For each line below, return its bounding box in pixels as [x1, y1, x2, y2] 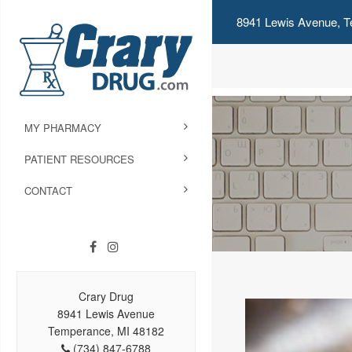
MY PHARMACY [24, 120, 101, 136]
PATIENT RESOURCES [24, 152, 134, 167]
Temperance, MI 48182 [48, 323, 164, 339]
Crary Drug [79, 288, 134, 305]
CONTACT [24, 183, 72, 199]
